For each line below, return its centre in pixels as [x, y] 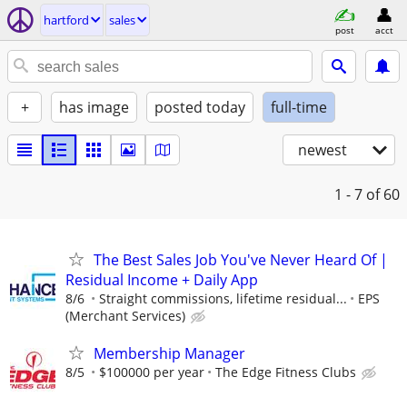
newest [323, 150]
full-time [299, 107]
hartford [66, 20]
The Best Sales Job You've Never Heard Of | [241, 260]
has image [94, 107]
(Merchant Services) [125, 316]
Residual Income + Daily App [162, 280]
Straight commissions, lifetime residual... [223, 298]
